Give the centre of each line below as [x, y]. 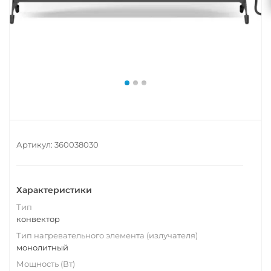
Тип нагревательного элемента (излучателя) [107, 235]
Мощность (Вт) [46, 264]
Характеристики [54, 190]
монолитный [42, 247]
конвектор [38, 219]
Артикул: [34, 145]
